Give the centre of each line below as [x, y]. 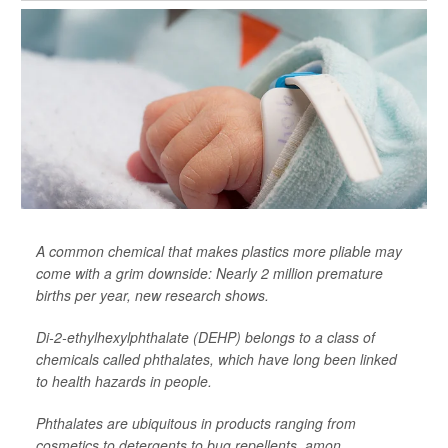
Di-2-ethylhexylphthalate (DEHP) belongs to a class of [205, 337]
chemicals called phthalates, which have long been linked [216, 359]
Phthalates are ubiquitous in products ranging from [196, 423]
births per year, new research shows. [152, 295]
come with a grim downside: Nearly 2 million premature [209, 273]
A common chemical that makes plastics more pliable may [219, 251]
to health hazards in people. [124, 381]
